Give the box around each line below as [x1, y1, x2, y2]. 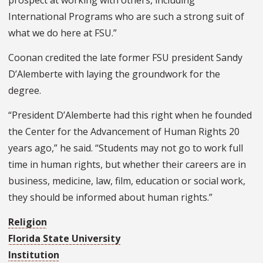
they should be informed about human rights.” [8, 191, 213, 204]
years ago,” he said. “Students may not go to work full [8, 141, 243, 155]
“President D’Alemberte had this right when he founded [8, 109, 252, 122]
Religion [8, 215, 47, 229]
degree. [8, 84, 41, 97]
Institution [8, 248, 59, 262]
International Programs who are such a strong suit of [8, 10, 244, 23]
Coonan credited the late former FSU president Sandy [8, 51, 242, 65]
